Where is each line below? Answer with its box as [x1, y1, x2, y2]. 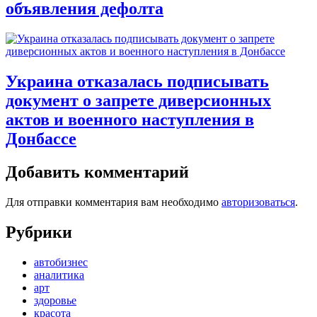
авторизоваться [221, 195, 295, 208]
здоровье [34, 294, 76, 306]
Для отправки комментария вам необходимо [6, 195, 221, 208]
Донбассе [6, 129, 76, 148]
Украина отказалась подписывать [6, 71, 269, 91]
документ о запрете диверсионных [6, 91, 271, 110]
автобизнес [34, 255, 88, 268]
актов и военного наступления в [6, 110, 254, 129]
